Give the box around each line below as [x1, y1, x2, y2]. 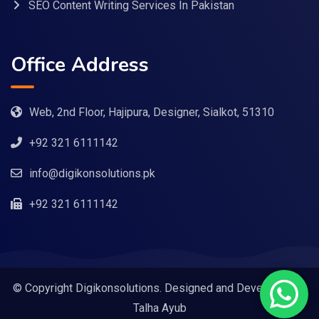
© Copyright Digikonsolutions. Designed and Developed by [13, 281, 306, 295]
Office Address [11, 51, 149, 78]
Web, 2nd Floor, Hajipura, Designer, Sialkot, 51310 [29, 105, 274, 119]
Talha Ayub [132, 300, 187, 315]
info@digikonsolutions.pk [29, 166, 155, 180]
